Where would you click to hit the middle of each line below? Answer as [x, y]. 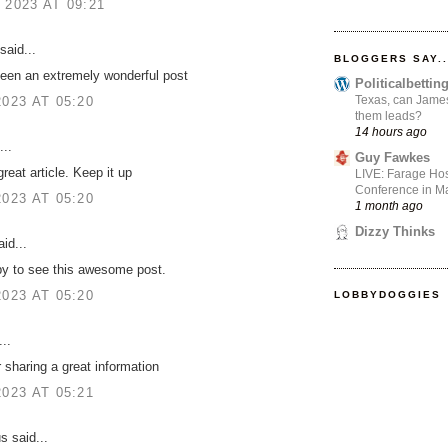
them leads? [388, 115]
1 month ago [389, 205]
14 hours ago [391, 131]
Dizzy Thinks [395, 232]
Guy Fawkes [392, 157]
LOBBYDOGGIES [388, 295]
